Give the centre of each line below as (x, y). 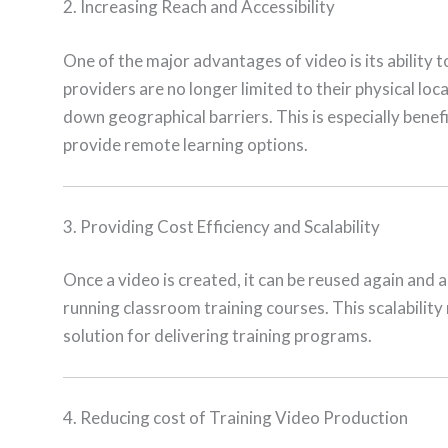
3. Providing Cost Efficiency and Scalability (221, 226)
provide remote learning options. (185, 144)
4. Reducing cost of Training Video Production (235, 417)
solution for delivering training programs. (217, 336)
